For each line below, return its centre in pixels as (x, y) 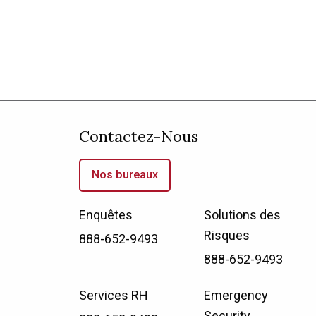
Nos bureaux (125, 175)
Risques (227, 236)
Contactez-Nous (139, 136)
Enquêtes (106, 215)
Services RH (114, 296)
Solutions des (242, 215)
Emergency (236, 296)
